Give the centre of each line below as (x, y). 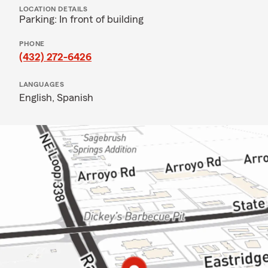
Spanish (75, 98)
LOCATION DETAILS (54, 9)
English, (38, 98)
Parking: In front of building (81, 19)
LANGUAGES (42, 84)
